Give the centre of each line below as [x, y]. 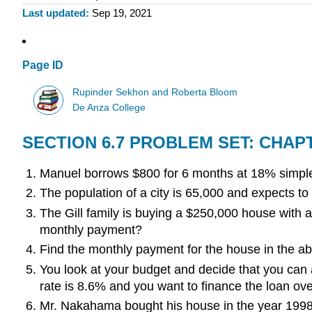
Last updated [54, 13]
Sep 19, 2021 [122, 13]
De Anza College [109, 107]
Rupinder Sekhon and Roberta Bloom [155, 92]
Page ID [43, 65]
